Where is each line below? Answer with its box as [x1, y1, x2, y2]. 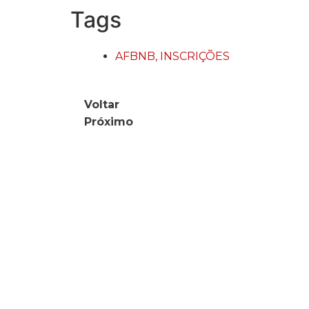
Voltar [84, 97, 119, 111]
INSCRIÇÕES [160, 49, 230, 63]
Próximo [84, 114, 133, 128]
